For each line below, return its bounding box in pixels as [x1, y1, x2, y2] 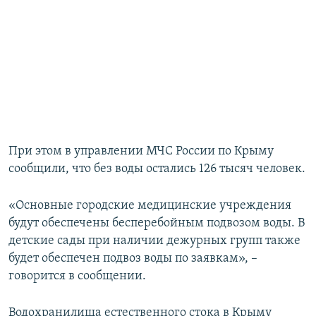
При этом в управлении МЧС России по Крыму [8, 145, 274, 159]
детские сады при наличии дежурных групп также [8, 234, 300, 248]
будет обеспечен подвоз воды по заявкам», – [8, 252, 257, 266]
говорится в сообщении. [8, 269, 146, 284]
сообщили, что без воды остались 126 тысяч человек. [8, 162, 305, 176]
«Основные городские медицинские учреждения [8, 199, 291, 213]
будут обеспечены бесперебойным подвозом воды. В [8, 217, 305, 231]
